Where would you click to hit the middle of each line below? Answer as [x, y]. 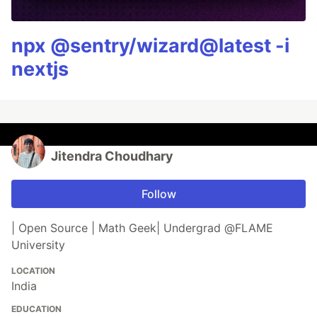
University [38, 245]
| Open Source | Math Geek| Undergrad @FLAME [142, 228]
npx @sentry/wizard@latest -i [150, 46]
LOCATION [33, 271]
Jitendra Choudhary [112, 156]
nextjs [40, 69]
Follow [158, 194]
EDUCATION [36, 309]
